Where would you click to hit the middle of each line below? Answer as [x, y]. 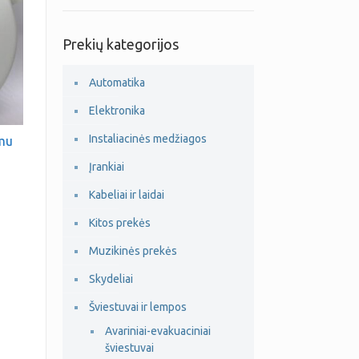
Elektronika [117, 111]
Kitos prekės [119, 223]
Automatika [117, 83]
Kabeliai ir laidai [126, 195]
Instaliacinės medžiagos [147, 139]
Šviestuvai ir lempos [137, 307]
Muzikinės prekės [133, 251]
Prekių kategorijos [120, 44]
